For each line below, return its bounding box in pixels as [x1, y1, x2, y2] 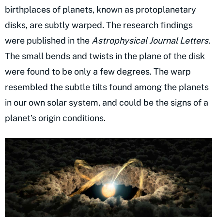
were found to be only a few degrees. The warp [5, 66, 191, 77]
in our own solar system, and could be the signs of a [5, 97, 208, 108]
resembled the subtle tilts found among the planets [5, 81, 209, 92]
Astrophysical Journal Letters [92, 35, 208, 46]
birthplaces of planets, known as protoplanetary [5, 4, 196, 15]
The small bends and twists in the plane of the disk [5, 50, 205, 61]
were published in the [5, 35, 92, 46]
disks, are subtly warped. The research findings [5, 19, 193, 30]
